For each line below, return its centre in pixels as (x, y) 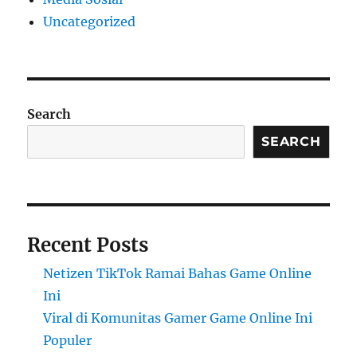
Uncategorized (90, 22)
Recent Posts (88, 245)
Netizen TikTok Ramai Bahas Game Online (178, 274)
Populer (68, 341)
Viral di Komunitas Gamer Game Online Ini (178, 318)
